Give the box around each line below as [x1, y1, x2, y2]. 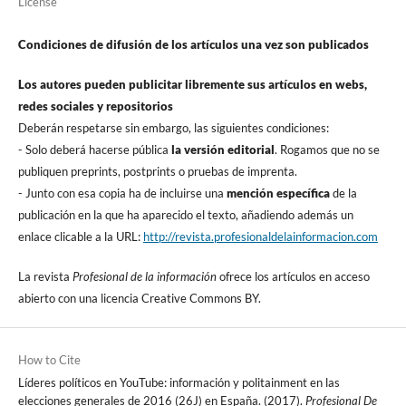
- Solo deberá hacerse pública [17, 142, 169, 158]
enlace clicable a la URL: [17, 229, 143, 245]
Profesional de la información [72, 269, 217, 285]
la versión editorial [168, 142, 275, 158]
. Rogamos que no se [274, 142, 380, 158]
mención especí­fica [226, 186, 330, 201]
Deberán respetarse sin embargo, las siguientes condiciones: [17, 121, 329, 136]
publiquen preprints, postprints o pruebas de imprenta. [17, 164, 297, 179]
